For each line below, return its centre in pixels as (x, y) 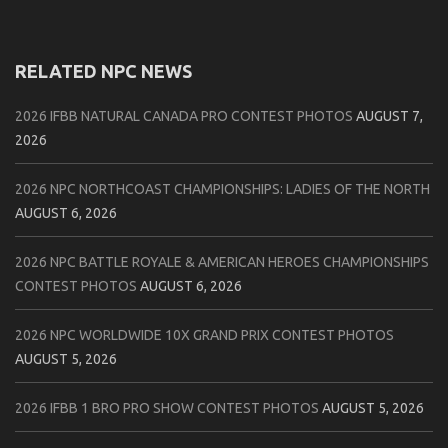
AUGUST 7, (389, 116)
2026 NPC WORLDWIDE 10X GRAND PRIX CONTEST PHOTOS (204, 335)
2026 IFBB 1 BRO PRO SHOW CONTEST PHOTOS (167, 408)
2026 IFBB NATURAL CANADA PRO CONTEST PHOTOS (184, 116)
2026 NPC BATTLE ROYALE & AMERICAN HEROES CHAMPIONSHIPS (222, 262)
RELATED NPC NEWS (103, 71)
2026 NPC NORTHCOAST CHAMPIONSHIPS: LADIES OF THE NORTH (222, 189)
